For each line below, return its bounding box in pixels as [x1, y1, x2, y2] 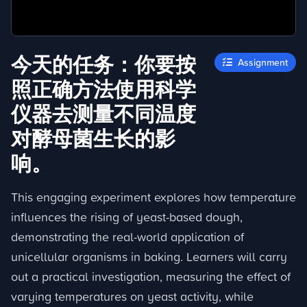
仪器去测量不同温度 [11, 99, 196, 129]
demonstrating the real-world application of [11, 228, 244, 245]
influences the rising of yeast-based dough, [11, 208, 243, 225]
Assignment [235, 56, 288, 69]
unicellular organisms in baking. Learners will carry [11, 248, 287, 265]
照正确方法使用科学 [11, 75, 196, 104]
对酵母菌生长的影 [11, 124, 175, 153]
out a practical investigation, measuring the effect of [11, 268, 291, 285]
